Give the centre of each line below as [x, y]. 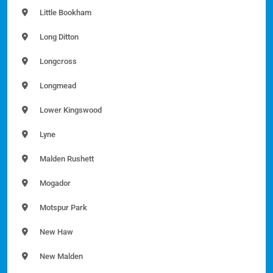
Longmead [57, 85]
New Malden [60, 256]
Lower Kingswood [70, 110]
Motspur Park [62, 207]
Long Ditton [58, 37]
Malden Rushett [66, 158]
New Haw [55, 232]
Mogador [54, 183]
